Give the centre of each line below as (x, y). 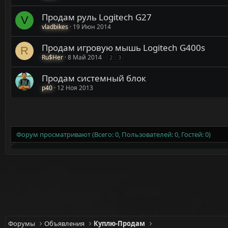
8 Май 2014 (85, 57)
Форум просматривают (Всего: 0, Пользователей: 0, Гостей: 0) (113, 134)
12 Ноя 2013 (75, 88)
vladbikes (55, 26)
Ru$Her (52, 57)
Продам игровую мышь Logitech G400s (123, 47)
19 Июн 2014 (92, 26)
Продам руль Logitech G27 (97, 17)
